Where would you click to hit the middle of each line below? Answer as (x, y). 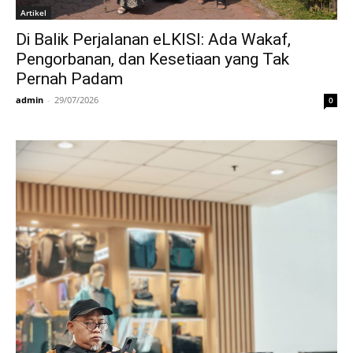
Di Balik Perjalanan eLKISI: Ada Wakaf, (153, 39)
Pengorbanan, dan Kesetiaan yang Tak (152, 59)
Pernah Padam (69, 79)
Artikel (33, 13)
